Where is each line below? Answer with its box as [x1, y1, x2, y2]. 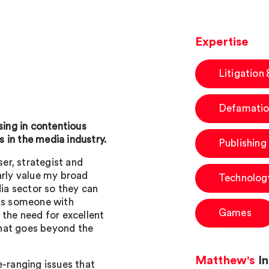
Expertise [195, 36, 249, 48]
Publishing [218, 138, 267, 148]
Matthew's [195, 255, 255, 267]
